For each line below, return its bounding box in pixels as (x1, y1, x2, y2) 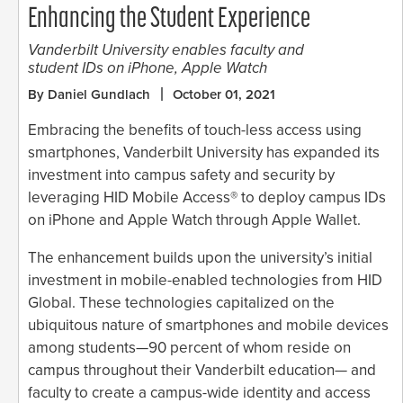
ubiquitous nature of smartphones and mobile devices (28, 315, 389, 335)
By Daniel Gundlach (28, 85, 150, 103)
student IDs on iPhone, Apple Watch (28, 58, 267, 77)
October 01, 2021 (173, 85, 275, 103)
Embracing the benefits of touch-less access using (28, 120, 362, 139)
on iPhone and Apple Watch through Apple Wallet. (28, 210, 361, 229)
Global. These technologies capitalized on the (28, 292, 335, 312)
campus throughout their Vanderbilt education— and (28, 360, 376, 380)
